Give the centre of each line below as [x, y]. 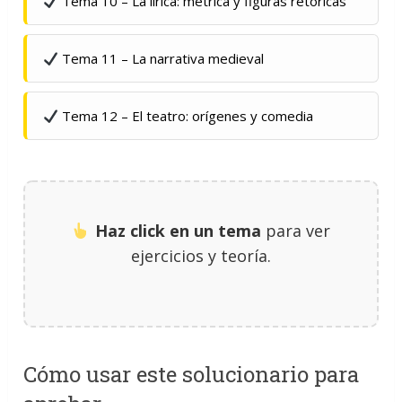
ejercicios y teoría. [201, 256]
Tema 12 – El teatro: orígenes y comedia [186, 116]
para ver [295, 231]
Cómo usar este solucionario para [192, 374]
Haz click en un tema [178, 231]
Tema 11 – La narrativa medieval [162, 58]
